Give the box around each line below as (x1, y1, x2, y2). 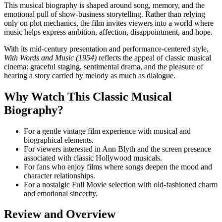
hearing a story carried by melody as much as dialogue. (4, 71, 175, 80)
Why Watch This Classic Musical (4, 90, 172, 103)
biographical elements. (24, 135, 94, 144)
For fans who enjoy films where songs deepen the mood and (24, 162, 212, 171)
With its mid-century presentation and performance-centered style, (4, 44, 209, 53)
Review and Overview (4, 208, 115, 221)
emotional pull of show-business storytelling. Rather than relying (4, 9, 205, 18)
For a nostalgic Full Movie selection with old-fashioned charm (24, 180, 218, 189)
